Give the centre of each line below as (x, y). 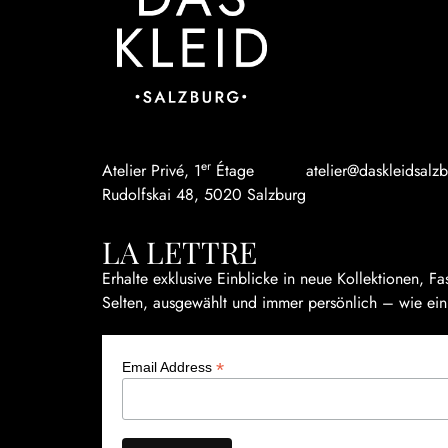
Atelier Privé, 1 (151, 171)
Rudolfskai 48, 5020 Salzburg (204, 195)
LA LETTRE (179, 252)
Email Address (169, 367)
